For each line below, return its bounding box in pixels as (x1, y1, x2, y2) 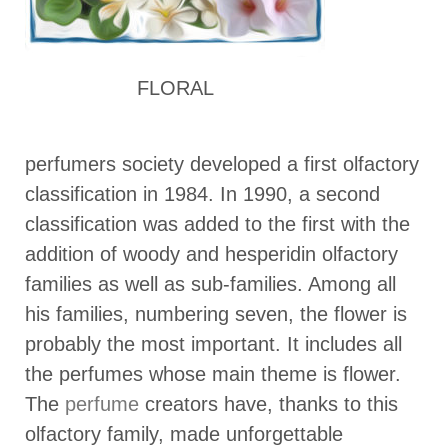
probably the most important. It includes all (25, 332, 402, 355)
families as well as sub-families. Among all (25, 272, 396, 295)
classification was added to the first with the (25, 212, 410, 235)
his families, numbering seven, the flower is (25, 302, 407, 325)
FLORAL (136, 76, 214, 99)
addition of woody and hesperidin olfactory (25, 242, 398, 265)
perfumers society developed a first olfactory (25, 152, 419, 175)
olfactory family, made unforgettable (25, 422, 343, 445)
